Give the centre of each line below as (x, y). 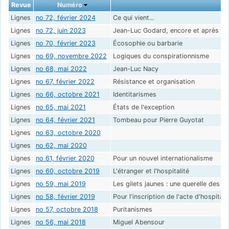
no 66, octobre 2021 (67, 95)
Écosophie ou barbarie (147, 43)
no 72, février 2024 (65, 18)
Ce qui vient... (133, 18)
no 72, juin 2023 (61, 31)
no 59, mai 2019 (61, 184)
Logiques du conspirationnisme (161, 56)
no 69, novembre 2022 (71, 56)
